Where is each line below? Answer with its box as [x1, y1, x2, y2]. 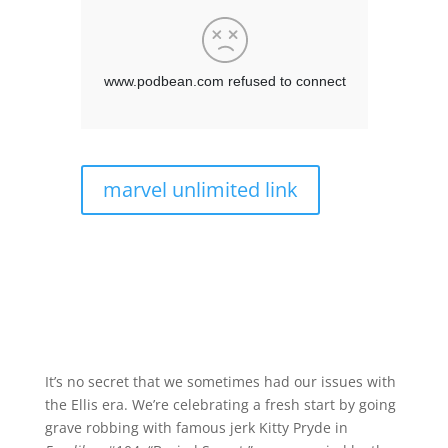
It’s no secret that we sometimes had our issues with [44, 372, 396, 392]
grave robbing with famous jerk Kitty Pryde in [44, 418, 348, 438]
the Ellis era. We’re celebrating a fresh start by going [44, 395, 396, 415]
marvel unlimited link [102, 176, 298, 204]
